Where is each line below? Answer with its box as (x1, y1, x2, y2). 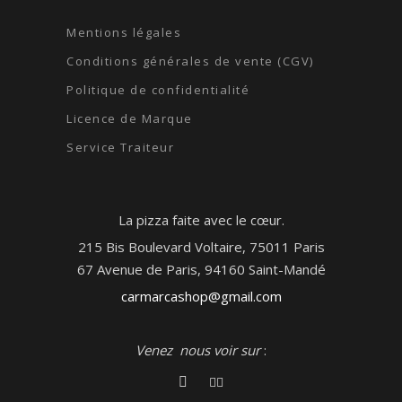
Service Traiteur (66, 139, 174, 155)
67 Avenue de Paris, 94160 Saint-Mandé (76, 260, 326, 278)
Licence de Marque (66, 110, 193, 127)
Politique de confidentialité (66, 82, 249, 98)
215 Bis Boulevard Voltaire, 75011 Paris (77, 238, 325, 256)
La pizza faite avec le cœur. (118, 211, 284, 229)
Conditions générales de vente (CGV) (66, 53, 314, 69)
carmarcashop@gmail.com (120, 287, 282, 305)
